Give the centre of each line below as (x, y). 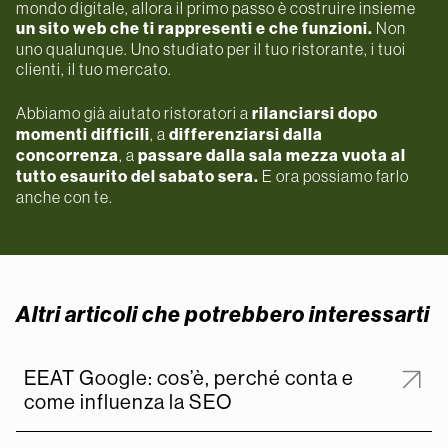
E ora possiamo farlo (334, 175)
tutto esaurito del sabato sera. (137, 176)
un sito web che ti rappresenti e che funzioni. (194, 28)
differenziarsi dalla (246, 134)
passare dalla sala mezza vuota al (272, 155)
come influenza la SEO (128, 402)
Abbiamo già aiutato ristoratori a (134, 112)
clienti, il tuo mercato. (94, 68)
